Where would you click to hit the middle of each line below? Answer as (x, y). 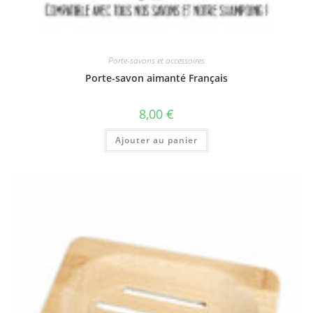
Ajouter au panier (156, 140)
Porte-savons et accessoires (156, 60)
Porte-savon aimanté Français (156, 78)
